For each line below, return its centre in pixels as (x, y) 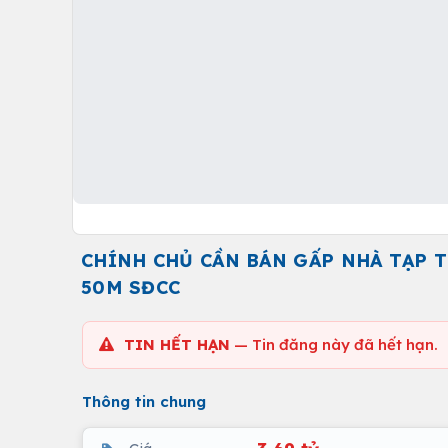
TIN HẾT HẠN (177, 344)
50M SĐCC (130, 287)
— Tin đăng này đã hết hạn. (334, 344)
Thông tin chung (144, 401)
